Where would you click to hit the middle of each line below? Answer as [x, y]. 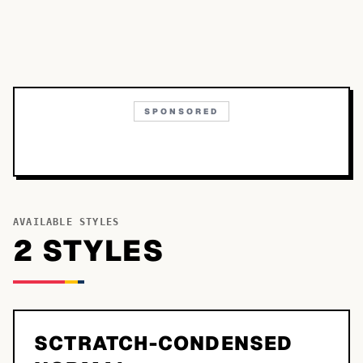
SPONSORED [181, 111]
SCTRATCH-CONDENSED [164, 343]
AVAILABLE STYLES [66, 222]
